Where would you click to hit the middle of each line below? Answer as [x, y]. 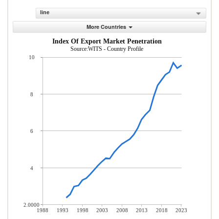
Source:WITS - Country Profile [107, 49]
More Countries [106, 27]
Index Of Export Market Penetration [107, 41]
